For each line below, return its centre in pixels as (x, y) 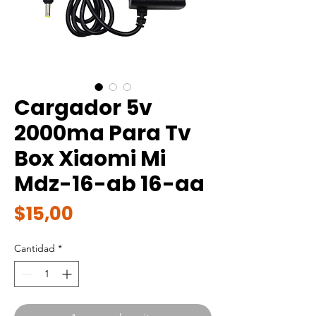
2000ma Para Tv (103, 133)
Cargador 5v (83, 108)
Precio (103, 213)
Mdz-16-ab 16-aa (109, 184)
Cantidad (35, 248)
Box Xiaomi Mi (90, 159)
